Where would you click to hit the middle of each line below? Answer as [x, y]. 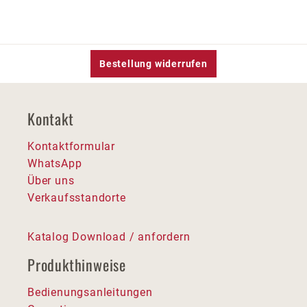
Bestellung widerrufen [153, 64]
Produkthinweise [77, 265]
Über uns [51, 181]
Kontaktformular [71, 147]
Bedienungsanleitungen [90, 293]
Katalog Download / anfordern [109, 237]
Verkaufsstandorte [77, 198]
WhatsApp [55, 164]
